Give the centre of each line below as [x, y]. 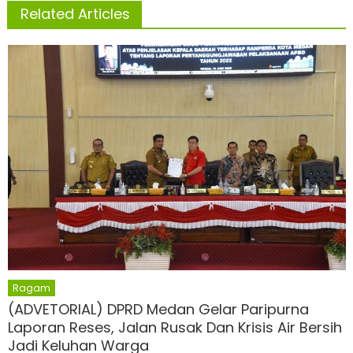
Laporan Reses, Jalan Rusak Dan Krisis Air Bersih [175, 327]
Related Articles [75, 14]
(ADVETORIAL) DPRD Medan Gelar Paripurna [159, 309]
